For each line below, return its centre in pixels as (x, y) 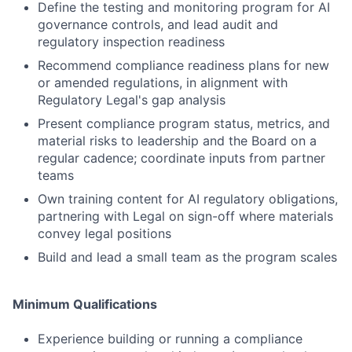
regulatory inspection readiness (131, 42)
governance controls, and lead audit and (158, 24)
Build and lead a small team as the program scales (187, 257)
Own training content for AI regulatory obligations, (188, 199)
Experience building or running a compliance (170, 339)
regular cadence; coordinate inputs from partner (181, 158)
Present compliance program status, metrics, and (184, 123)
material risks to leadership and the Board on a (177, 141)
